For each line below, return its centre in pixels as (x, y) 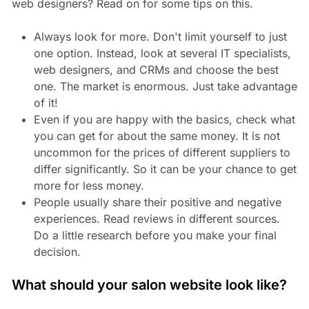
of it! (46, 103)
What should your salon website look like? (149, 285)
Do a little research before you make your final (155, 236)
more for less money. (89, 186)
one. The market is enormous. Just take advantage (165, 87)
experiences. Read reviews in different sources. (157, 219)
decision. (57, 252)
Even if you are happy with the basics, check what (164, 120)
